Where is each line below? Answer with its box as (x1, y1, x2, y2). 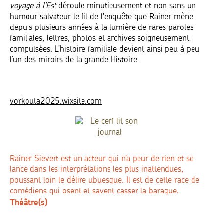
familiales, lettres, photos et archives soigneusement (10, 34, 189, 43)
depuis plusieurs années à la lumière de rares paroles (10, 24, 193, 32)
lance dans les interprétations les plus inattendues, (10, 165, 183, 174)
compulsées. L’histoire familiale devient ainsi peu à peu (10, 45, 199, 54)
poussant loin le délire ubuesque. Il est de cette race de (10, 176, 199, 185)
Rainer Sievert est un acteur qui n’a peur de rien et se (10, 155, 193, 164)
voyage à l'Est (10, 2, 56, 11)
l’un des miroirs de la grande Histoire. (10, 56, 139, 65)
